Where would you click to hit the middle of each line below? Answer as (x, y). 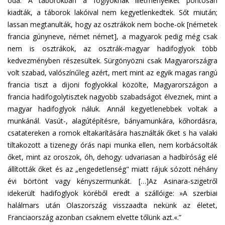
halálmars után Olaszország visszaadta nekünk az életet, (113, 205)
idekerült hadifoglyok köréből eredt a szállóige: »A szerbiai (113, 193)
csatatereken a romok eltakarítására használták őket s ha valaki (113, 133)
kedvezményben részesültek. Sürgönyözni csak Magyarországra (113, 61)
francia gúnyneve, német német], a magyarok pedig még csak (113, 36)
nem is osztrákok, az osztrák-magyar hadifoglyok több (113, 48)
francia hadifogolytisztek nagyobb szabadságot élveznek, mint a (113, 97)
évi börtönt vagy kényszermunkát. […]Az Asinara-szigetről (113, 181)
